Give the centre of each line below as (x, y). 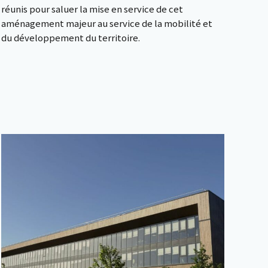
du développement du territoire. (71, 37)
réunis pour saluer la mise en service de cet (92, 9)
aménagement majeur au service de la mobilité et (107, 23)
